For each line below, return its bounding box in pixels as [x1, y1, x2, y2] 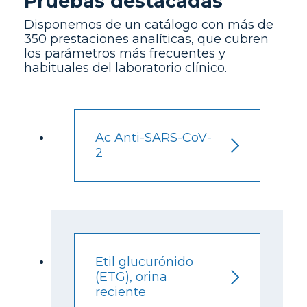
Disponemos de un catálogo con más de [24, 16, 273, 32]
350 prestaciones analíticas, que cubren [24, 31, 269, 47]
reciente [95, 284, 147, 299]
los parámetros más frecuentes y [24, 45, 225, 61]
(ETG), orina [95, 269, 168, 284]
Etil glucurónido [95, 254, 194, 269]
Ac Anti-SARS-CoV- [95, 130, 212, 146]
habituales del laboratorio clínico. [24, 60, 227, 75]
